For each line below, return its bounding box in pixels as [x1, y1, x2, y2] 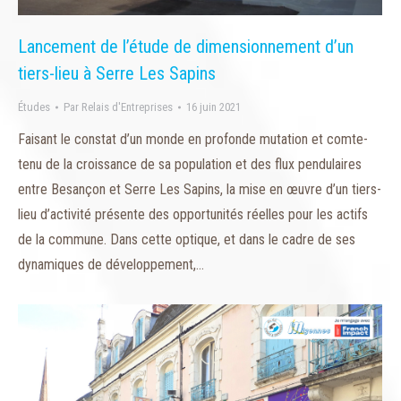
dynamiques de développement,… [18, 256, 204, 274]
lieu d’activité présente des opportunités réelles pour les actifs [18, 206, 368, 224]
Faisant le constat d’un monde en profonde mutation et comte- [18, 131, 368, 149]
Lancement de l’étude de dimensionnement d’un [18, 36, 354, 58]
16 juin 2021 [186, 100, 241, 115]
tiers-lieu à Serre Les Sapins [18, 63, 216, 85]
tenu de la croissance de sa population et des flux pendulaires [18, 156, 362, 174]
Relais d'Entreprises [81, 100, 173, 115]
